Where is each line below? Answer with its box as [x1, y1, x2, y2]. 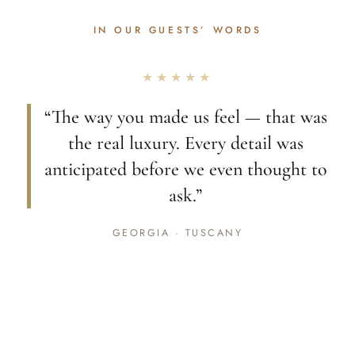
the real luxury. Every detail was [67, 132, 303, 155]
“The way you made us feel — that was [44, 105, 327, 129]
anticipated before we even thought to [44, 158, 327, 181]
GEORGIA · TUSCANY [112, 226, 243, 241]
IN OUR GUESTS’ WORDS [93, 23, 262, 38]
